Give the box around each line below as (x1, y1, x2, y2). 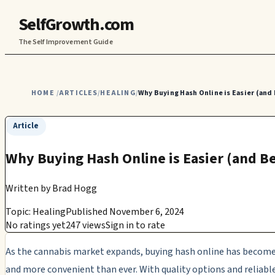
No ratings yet (6, 218, 66, 232)
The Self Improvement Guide (18, 36, 113, 47)
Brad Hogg (52, 181, 97, 195)
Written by (6, 181, 50, 195)
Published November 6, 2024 (66, 204, 184, 219)
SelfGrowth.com (18, 12, 134, 37)
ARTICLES (59, 87, 98, 98)
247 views (66, 218, 106, 232)
